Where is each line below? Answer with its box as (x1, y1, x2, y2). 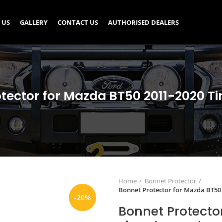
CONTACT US (57, 17, 98, 27)
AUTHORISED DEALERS (108, 17, 179, 27)
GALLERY (19, 17, 48, 27)
